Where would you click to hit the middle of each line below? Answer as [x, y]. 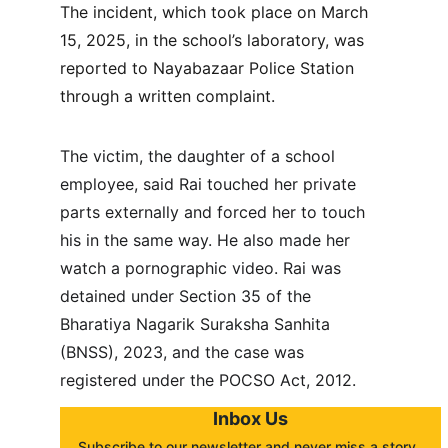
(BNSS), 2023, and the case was [184, 352]
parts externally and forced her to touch [215, 212]
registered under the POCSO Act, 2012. [208, 380]
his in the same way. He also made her [207, 240]
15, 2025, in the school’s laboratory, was [214, 40]
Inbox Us [250, 418]
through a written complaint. [167, 96]
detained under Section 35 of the [188, 296]
